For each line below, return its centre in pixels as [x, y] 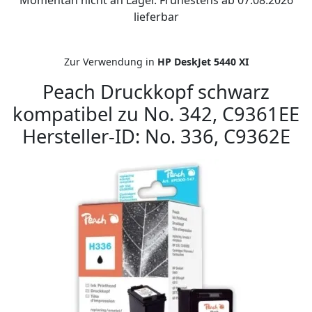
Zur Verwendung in [110, 62]
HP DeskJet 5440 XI [203, 62]
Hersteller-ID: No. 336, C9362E [156, 136]
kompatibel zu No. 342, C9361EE [156, 114]
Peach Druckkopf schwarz [156, 92]
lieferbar [156, 17]
